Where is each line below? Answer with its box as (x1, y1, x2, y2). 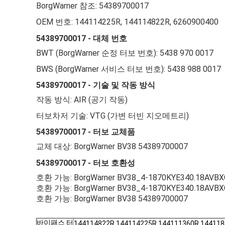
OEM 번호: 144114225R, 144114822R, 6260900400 (36, 17, 218, 27)
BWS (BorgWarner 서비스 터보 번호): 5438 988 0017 (36, 64, 221, 74)
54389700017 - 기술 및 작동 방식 (36, 80, 155, 90)
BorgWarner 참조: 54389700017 (36, 1, 149, 11)
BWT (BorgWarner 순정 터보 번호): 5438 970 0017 (36, 48, 213, 58)
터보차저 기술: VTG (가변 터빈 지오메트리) (36, 111, 189, 121)
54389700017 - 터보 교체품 (36, 127, 135, 137)
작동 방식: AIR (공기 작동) (36, 94, 128, 104)
